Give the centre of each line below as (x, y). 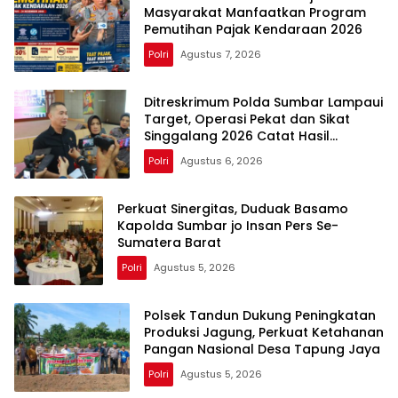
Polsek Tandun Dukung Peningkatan (260, 316)
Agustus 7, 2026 (221, 55)
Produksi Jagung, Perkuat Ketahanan (264, 333)
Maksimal (175, 153)
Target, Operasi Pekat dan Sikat (247, 119)
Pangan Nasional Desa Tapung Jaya (262, 350)
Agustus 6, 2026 (222, 161)
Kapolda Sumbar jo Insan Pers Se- (228, 226)
